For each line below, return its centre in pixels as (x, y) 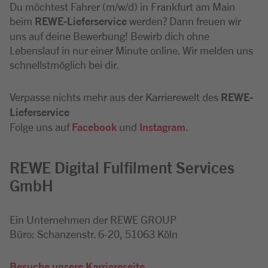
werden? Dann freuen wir (184, 20)
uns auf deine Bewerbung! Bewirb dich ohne (109, 35)
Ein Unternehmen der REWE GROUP (93, 219)
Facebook (94, 127)
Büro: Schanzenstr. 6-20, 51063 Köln (94, 233)
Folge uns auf (41, 126)
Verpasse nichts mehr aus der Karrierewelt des (115, 96)
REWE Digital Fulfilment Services (122, 167)
